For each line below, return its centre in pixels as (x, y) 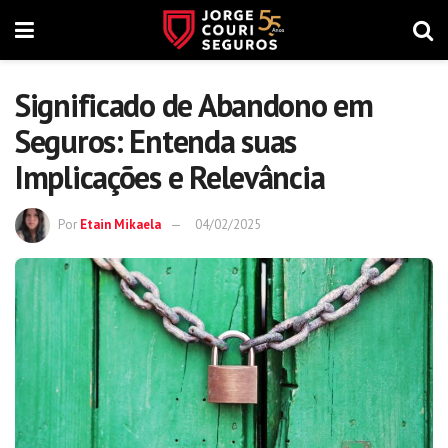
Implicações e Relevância (170, 177)
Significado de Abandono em (194, 105)
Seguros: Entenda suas (156, 141)
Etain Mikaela (120, 224)
